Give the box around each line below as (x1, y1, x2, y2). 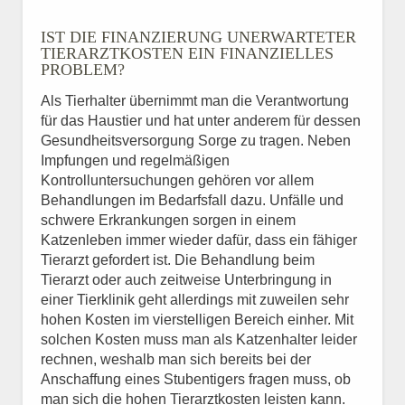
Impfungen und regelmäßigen (41, 153, 230, 168)
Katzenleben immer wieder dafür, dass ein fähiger (41, 232, 357, 248)
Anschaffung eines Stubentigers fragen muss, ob (41, 372, 351, 387)
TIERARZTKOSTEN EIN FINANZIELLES (41, 44, 334, 62)
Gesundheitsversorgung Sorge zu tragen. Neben (41, 133, 351, 148)
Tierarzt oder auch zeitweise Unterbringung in (41, 272, 332, 287)
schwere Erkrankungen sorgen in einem (41, 212, 296, 228)
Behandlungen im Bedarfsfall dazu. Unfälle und (41, 193, 344, 208)
